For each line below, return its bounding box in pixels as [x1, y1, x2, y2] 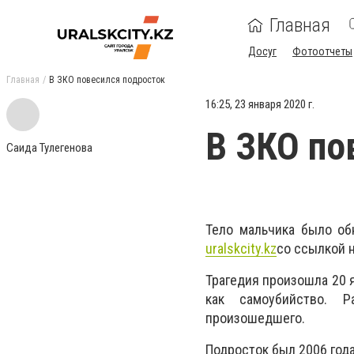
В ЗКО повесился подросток [49, 74, 165, 85]
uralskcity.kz [205, 240, 277, 257]
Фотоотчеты [292, 45, 352, 58]
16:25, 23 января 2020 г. [205, 97, 314, 111]
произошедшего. [205, 310, 305, 327]
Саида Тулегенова [6, 141, 92, 155]
